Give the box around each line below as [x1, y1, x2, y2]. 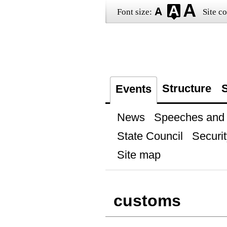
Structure [162, 82, 211, 95]
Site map [117, 148, 161, 161]
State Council [117, 130, 183, 142]
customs [113, 192, 181, 210]
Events [115, 83, 152, 95]
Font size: [117, 7, 152, 17]
